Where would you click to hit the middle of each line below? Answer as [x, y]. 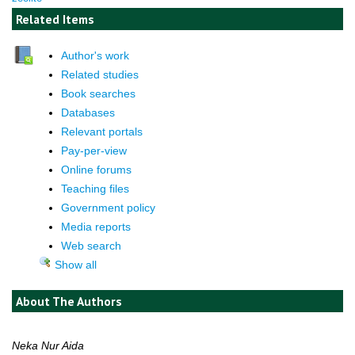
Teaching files [95, 188]
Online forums [97, 169]
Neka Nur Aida [48, 345]
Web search [92, 245]
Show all [74, 264]
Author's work [95, 55]
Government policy [109, 207]
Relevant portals [102, 131]
